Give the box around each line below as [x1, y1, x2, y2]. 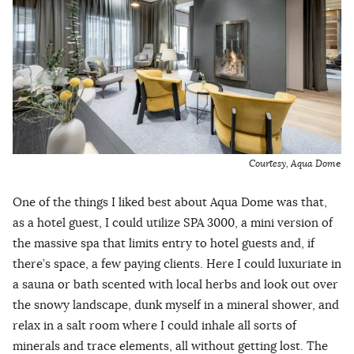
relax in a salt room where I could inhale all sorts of [13, 317, 296, 333]
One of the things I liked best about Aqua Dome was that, [13, 194, 327, 209]
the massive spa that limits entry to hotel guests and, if [13, 235, 314, 250]
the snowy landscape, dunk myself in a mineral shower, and [13, 296, 339, 312]
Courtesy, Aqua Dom [249, 157, 336, 171]
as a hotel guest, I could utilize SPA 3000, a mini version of [13, 214, 333, 230]
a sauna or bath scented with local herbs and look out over [13, 276, 338, 292]
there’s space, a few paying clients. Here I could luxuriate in [13, 255, 341, 271]
